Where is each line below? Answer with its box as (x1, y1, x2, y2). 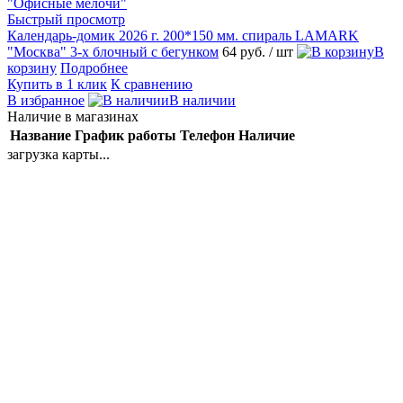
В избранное (7, 93, 85, 109)
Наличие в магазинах (7, 109, 139, 125)
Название (10, 128, 71, 144)
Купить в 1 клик (7, 76, 107, 93)
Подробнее (60, 60, 128, 76)
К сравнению (111, 76, 193, 93)
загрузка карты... (7, 147, 110, 163)
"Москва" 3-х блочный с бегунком (7, 44, 219, 60)
